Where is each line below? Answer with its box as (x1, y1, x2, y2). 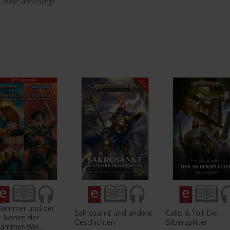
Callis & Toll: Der (166, 207, 219, 218)
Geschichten (74, 217, 115, 227)
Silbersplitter (166, 217, 207, 227)
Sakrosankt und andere (74, 207, 152, 218)
